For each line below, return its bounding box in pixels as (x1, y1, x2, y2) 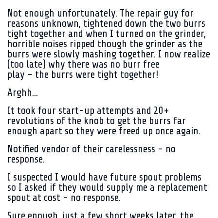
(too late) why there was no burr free (7, 58, 160, 70)
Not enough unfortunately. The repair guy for (7, 7, 194, 19)
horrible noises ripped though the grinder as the (7, 38, 202, 50)
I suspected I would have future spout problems (7, 171, 201, 183)
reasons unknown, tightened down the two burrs (7, 18, 205, 29)
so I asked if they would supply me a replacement (7, 182, 207, 193)
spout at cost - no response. (7, 192, 123, 203)
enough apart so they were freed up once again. (7, 125, 203, 137)
